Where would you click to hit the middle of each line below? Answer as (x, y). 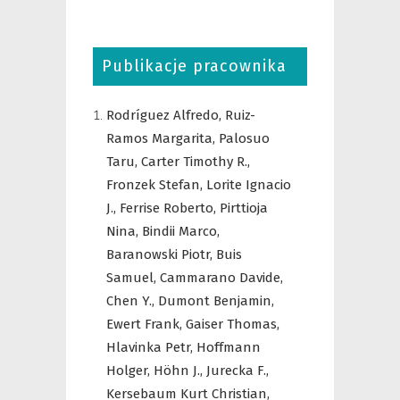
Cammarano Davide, (221, 278)
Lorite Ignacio (249, 185)
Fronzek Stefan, (156, 185)
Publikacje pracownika (194, 66)
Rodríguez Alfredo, (166, 115)
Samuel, (133, 278)
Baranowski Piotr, (161, 254)
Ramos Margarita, (162, 138)
